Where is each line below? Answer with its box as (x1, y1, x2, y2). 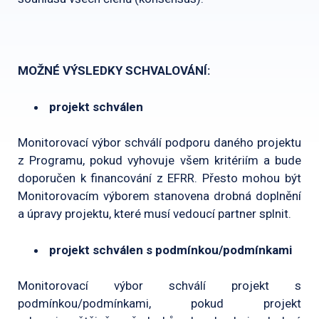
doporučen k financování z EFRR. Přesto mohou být (18, 171, 301, 185)
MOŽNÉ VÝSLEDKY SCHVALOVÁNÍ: (18, 63, 210, 78)
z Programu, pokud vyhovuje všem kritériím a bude (18, 153, 301, 167)
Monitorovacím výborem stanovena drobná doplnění (18, 189, 301, 203)
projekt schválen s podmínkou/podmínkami (49, 242, 292, 257)
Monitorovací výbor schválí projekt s (18, 278, 301, 293)
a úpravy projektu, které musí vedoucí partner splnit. (18, 206, 291, 221)
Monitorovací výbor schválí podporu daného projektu (18, 135, 301, 150)
